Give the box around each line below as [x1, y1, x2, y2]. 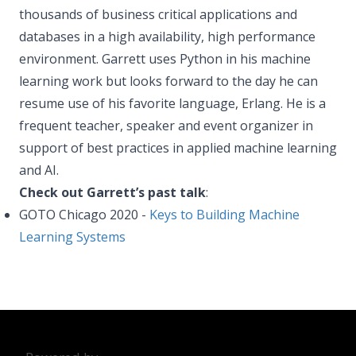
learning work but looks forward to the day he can [19, 72, 318, 90]
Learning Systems [19, 228, 126, 246]
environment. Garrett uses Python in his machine [19, 50, 311, 68]
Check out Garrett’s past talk [19, 184, 206, 201]
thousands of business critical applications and [19, 6, 297, 23]
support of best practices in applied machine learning [19, 139, 337, 157]
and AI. [19, 161, 59, 179]
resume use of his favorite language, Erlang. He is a [19, 95, 326, 112]
